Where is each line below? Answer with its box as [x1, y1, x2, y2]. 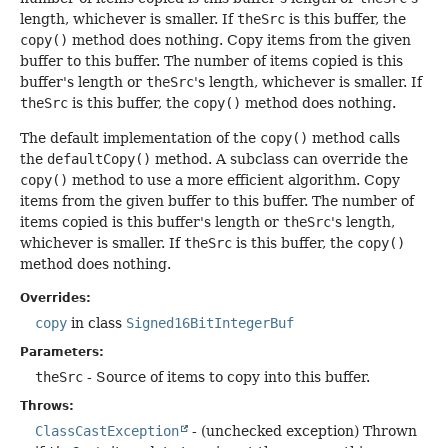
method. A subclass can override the [151, 151, 408, 168]
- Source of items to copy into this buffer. [83, 368, 370, 385]
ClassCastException [35, 422, 179, 439]
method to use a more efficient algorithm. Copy [68, 172, 400, 189]
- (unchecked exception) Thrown [188, 422, 417, 439]
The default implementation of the [20, 130, 260, 147]
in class [67, 314, 126, 331]
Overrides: [20, 290, 91, 305]
